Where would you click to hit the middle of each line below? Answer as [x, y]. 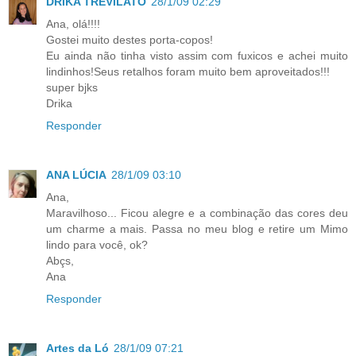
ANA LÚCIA [76, 175]
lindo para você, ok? [97, 245]
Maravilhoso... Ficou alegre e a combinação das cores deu [197, 213]
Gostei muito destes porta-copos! [130, 40]
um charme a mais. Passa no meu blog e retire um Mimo [197, 229]
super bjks [72, 88]
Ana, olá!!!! [73, 24]
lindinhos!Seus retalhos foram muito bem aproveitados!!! [188, 72]
